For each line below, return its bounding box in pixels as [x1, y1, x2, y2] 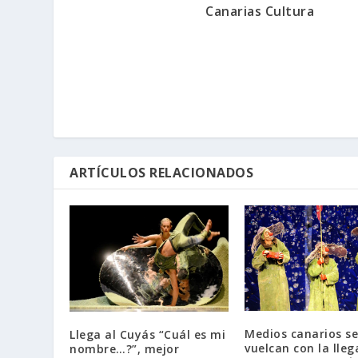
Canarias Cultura [205, 2, 315, 21]
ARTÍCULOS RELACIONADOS [70, 164, 254, 182]
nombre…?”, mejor [70, 340, 180, 356]
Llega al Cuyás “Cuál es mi [70, 326, 226, 342]
